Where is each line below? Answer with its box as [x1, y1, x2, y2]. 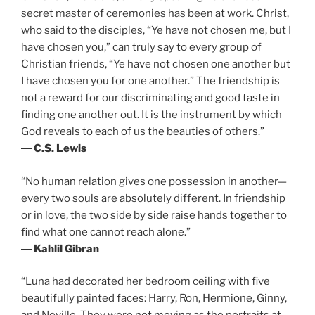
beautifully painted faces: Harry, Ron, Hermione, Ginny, [21, 292, 287, 305]
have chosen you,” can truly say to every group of [21, 41, 262, 54]
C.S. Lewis [34, 142, 86, 155]
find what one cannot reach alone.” [21, 225, 191, 238]
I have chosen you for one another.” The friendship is [21, 75, 280, 88]
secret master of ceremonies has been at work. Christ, [21, 7, 289, 20]
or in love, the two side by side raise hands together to [21, 208, 287, 221]
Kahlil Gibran [34, 242, 99, 255]
